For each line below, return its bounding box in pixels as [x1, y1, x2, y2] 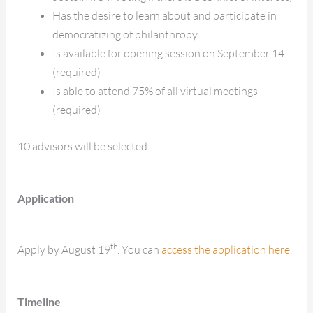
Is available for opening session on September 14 [52, 45, 284, 60]
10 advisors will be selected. [17, 138, 150, 153]
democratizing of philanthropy [52, 27, 198, 41]
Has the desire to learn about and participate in [52, 8, 277, 22]
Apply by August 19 [17, 242, 111, 257]
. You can [117, 242, 162, 257]
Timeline [17, 295, 61, 309]
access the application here [161, 242, 291, 257]
